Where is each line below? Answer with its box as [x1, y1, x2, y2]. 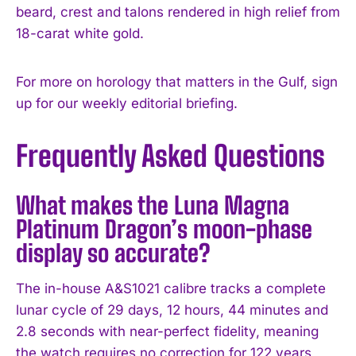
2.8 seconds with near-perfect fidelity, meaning [16, 323, 319, 339]
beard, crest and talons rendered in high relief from [16, 3, 340, 20]
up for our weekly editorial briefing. [16, 95, 238, 111]
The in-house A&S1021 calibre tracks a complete [16, 280, 326, 296]
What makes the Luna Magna [16, 190, 289, 219]
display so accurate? [16, 238, 211, 267]
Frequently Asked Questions [16, 138, 325, 173]
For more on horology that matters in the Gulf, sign [16, 73, 338, 90]
